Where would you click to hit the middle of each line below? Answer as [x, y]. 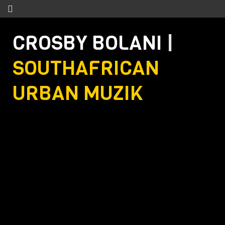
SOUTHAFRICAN [86, 68]
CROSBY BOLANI [87, 43]
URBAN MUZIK [78, 93]
